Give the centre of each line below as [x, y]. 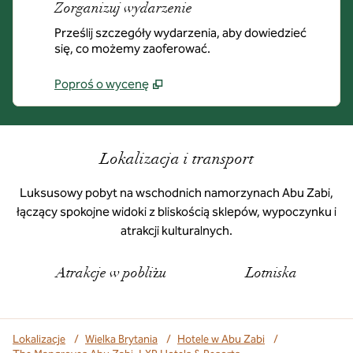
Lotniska [272, 274]
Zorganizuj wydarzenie [123, 9]
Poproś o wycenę [102, 84]
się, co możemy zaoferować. [132, 48]
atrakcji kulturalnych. [176, 230]
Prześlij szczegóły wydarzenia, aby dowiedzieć [180, 33]
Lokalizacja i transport [176, 161]
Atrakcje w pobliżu [111, 274]
